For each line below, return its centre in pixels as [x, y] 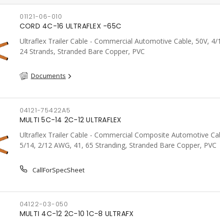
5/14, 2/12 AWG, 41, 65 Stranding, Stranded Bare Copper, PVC [118, 145]
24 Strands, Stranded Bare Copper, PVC [82, 51]
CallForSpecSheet [57, 170]
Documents [48, 76]
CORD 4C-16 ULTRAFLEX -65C [70, 26]
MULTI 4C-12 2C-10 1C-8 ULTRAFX [77, 214]
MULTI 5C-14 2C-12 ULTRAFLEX [70, 120]
